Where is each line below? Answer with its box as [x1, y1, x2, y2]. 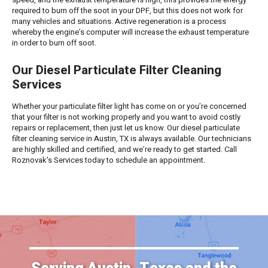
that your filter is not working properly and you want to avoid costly [12, 111, 240, 123]
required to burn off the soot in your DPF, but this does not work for [12, 5, 243, 17]
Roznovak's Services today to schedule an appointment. [12, 154, 205, 166]
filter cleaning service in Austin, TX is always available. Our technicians [12, 133, 251, 145]
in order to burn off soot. [12, 37, 96, 49]
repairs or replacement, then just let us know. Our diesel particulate [12, 122, 240, 134]
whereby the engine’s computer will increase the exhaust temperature [12, 26, 249, 38]
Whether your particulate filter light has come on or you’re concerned [12, 100, 246, 112]
